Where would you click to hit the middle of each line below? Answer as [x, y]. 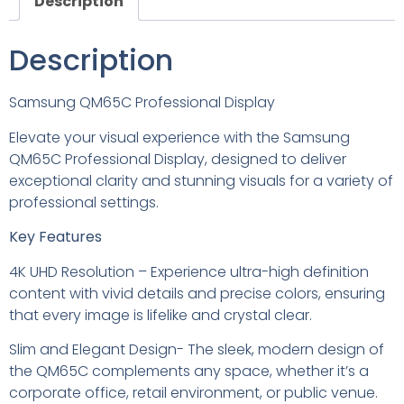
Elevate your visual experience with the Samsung [179, 137]
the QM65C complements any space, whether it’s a [189, 371]
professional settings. [84, 202]
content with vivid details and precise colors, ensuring [197, 293]
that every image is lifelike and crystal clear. [161, 315]
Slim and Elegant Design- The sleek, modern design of [197, 349]
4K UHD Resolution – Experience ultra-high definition [189, 271]
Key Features [55, 237]
